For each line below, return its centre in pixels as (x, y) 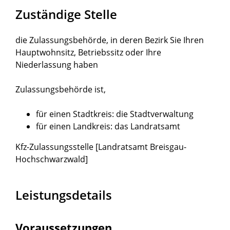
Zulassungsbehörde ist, (61, 89)
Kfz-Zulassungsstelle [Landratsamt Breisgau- (101, 147)
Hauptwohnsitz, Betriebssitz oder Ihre (88, 52)
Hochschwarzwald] (52, 159)
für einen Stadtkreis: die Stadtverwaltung (115, 114)
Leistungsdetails (64, 195)
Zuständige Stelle (66, 14)
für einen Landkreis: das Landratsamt (108, 126)
